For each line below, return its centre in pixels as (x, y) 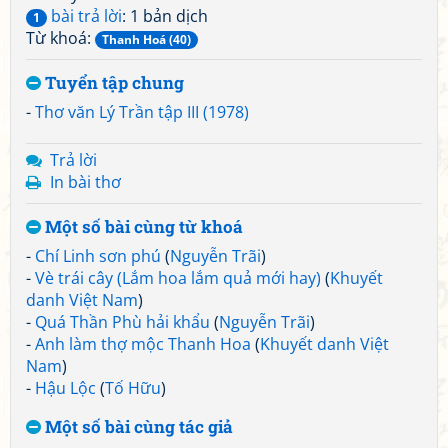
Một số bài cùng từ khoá (142, 226)
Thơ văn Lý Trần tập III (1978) (142, 112)
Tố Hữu (133, 388)
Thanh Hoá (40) (146, 39)
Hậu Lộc (65, 388)
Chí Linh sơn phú (98, 256)
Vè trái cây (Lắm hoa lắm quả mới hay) (178, 278)
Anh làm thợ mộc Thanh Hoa (143, 344)
